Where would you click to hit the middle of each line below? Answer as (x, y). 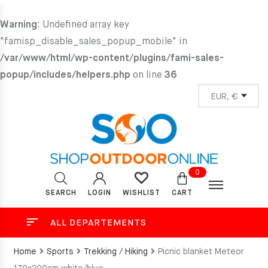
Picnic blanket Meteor (201, 252)
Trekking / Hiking (115, 252)
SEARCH (61, 193)
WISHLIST (141, 193)
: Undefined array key (83, 25)
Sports (60, 252)
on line (147, 75)
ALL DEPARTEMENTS (98, 223)
